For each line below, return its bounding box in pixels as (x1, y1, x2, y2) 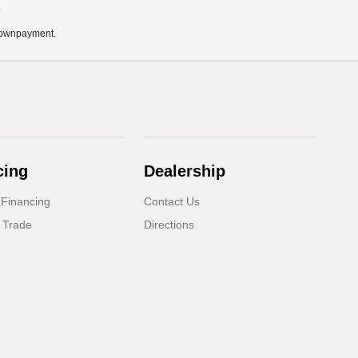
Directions (144, 218, 195, 232)
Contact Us (144, 195, 201, 209)
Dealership (144, 162, 226, 181)
